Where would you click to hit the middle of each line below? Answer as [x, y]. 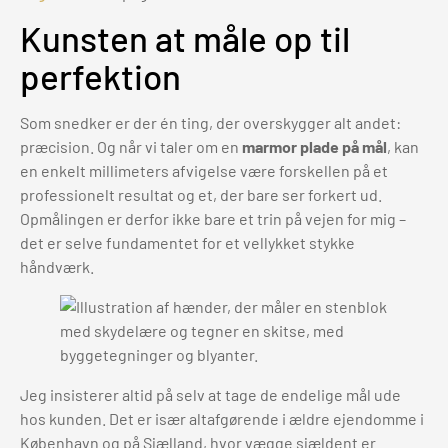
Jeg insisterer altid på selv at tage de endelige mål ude [210, 395]
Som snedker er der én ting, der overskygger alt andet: [210, 123]
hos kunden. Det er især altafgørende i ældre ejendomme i [222, 419]
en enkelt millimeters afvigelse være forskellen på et [204, 171]
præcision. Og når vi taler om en [131, 147]
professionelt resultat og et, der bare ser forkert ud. [201, 195]
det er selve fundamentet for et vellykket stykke [187, 243]
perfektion [100, 76]
